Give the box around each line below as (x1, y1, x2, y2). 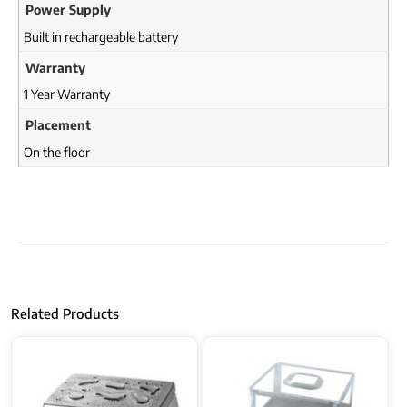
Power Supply (25, 2, 111, 18)
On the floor (24, 144, 90, 160)
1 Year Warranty (24, 86, 110, 103)
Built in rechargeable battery (24, 28, 178, 45)
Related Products (11, 305, 119, 323)
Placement (25, 117, 91, 134)
